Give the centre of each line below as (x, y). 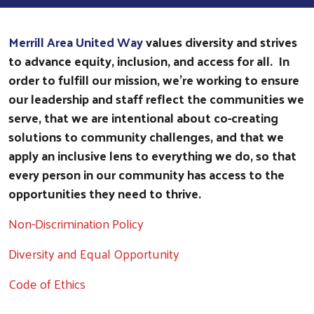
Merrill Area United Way (76, 41)
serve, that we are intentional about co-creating (143, 117)
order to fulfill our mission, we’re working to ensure (154, 79)
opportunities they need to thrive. (105, 193)
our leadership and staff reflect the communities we (156, 98)
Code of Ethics (47, 283)
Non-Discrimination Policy (76, 223)
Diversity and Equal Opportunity (94, 253)
